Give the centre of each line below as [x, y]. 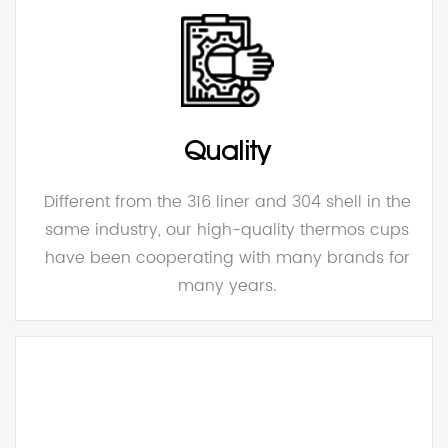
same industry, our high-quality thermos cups [227, 229]
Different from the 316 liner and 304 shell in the [227, 201]
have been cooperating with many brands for [227, 257]
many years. [227, 285]
